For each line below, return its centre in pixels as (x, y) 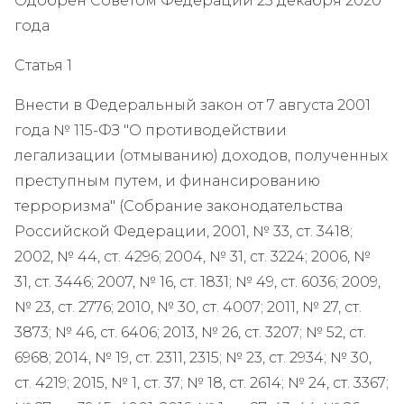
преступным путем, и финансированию (167, 180)
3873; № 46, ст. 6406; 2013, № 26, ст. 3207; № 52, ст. (190, 332)
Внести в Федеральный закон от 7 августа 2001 (193, 105)
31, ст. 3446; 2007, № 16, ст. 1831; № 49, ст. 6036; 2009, (197, 281)
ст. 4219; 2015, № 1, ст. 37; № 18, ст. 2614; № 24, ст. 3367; (202, 382)
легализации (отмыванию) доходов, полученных (201, 155)
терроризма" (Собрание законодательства (179, 206)
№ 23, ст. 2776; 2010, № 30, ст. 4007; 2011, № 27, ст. (188, 307)
